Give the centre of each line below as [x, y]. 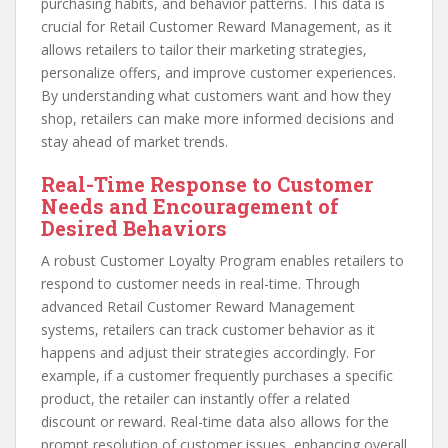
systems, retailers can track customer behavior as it [208, 330]
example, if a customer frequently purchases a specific [217, 376]
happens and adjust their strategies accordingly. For [208, 353]
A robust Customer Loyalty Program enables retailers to [222, 261]
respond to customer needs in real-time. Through [200, 284]
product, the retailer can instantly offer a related [195, 399]
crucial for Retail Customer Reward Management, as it [216, 27]
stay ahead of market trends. [134, 142]
